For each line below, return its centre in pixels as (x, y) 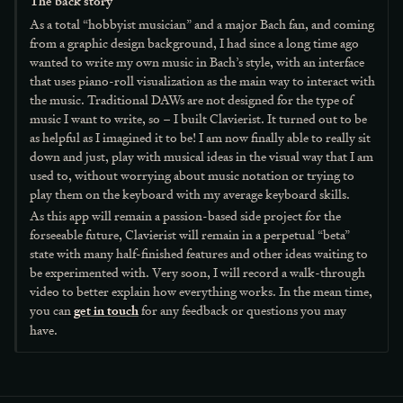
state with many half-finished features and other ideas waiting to (199, 253)
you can (50, 310)
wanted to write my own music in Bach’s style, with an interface (197, 61)
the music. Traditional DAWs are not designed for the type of (191, 99)
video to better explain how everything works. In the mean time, (201, 291)
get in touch (106, 310)
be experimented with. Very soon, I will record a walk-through (197, 272)
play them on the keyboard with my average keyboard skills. (190, 193)
